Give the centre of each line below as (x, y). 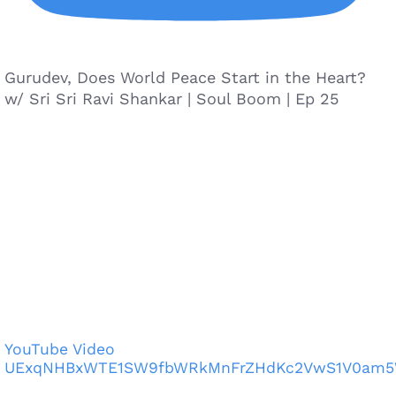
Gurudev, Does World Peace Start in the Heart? (185, 78)
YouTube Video (60, 349)
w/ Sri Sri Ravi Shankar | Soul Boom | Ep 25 (171, 99)
